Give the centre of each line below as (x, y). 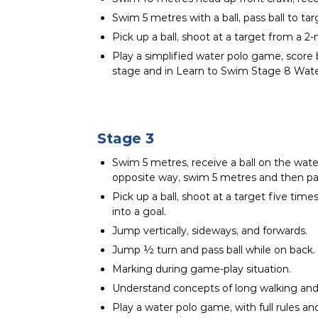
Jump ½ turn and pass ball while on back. (214, 250)
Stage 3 (126, 138)
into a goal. (139, 211)
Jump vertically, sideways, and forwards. (210, 230)
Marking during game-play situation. (202, 269)
